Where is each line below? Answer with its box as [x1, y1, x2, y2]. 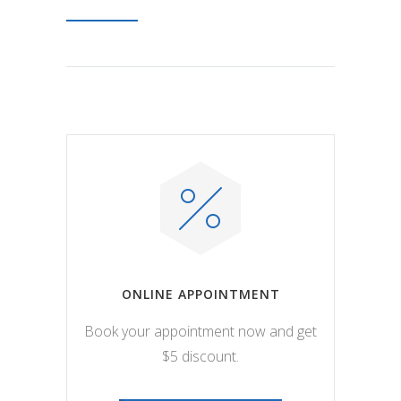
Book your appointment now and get [84, 321, 317, 342]
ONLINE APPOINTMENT [121, 286, 280, 303]
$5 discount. [162, 346, 239, 367]
